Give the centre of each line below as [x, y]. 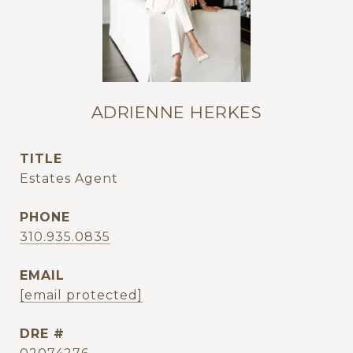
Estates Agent [69, 179]
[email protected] [81, 295]
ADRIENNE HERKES [176, 113]
